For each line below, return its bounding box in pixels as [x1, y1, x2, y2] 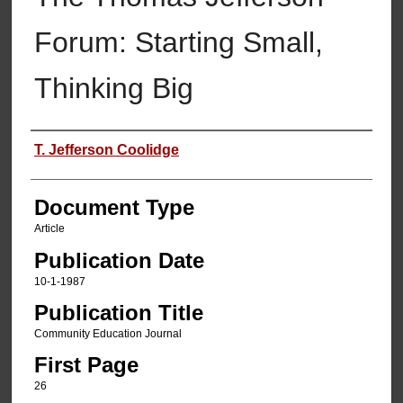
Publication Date [33, 247, 204, 273]
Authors [30, 136, 104, 161]
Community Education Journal [33, 327, 182, 341]
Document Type [33, 195, 194, 220]
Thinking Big [33, 72, 193, 105]
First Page [33, 353, 139, 378]
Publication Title [33, 300, 203, 326]
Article [33, 222, 65, 236]
